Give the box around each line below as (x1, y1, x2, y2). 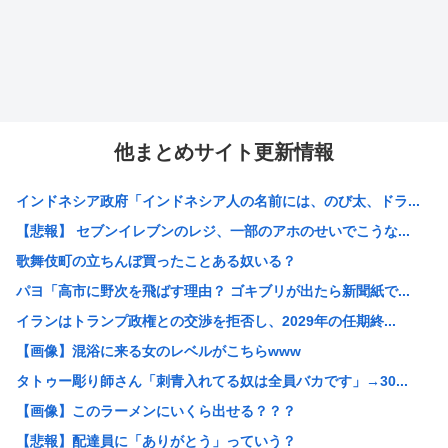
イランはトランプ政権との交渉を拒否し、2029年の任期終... (16, 313, 396, 330)
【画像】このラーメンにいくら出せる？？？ (16, 403, 296, 420)
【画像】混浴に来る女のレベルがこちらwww (16, 343, 301, 360)
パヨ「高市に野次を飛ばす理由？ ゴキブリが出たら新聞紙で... (16, 283, 410, 300)
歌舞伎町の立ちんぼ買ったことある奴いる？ (16, 253, 296, 270)
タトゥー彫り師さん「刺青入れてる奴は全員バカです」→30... (16, 373, 408, 390)
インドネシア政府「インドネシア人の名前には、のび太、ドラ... (16, 193, 420, 210)
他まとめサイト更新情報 (114, 141, 334, 164)
